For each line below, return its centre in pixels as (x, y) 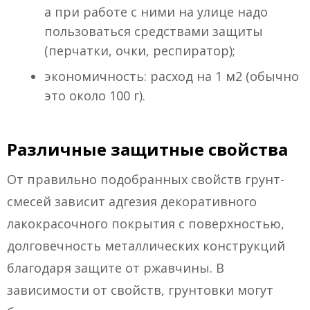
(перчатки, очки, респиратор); (140, 51)
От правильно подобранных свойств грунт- (146, 180)
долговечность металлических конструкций (146, 246)
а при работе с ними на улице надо (156, 12)
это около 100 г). (95, 96)
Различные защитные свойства (147, 149)
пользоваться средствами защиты (154, 31)
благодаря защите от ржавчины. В (116, 268)
